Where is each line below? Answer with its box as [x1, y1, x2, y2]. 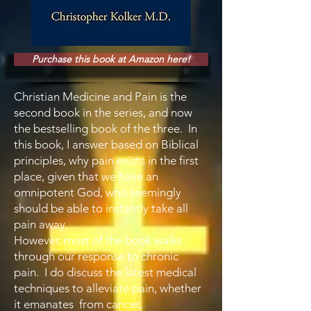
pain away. [14, 217, 71, 231]
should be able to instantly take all [14, 201, 188, 215]
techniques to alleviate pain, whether [14, 281, 201, 295]
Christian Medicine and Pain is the [14, 90, 187, 103]
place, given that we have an [14, 169, 158, 183]
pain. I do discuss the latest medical [14, 265, 196, 279]
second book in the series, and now [14, 106, 192, 119]
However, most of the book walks [14, 233, 182, 247]
